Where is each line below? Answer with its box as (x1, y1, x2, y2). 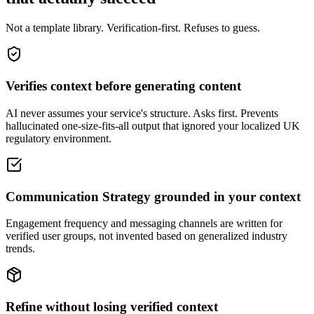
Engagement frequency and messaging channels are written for (6, 217, 282, 230)
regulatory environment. (6, 132, 111, 144)
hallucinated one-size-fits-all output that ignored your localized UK (6, 119, 300, 132)
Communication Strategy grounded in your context (6, 189, 301, 204)
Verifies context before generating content (6, 78, 241, 94)
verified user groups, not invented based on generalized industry (6, 230, 287, 243)
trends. (6, 243, 35, 255)
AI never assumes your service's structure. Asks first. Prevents (6, 107, 278, 119)
